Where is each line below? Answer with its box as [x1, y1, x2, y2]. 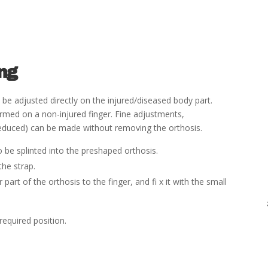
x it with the [157, 175, 205, 187]
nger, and [113, 175, 153, 187]
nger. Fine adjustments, [93, 108, 185, 120]
